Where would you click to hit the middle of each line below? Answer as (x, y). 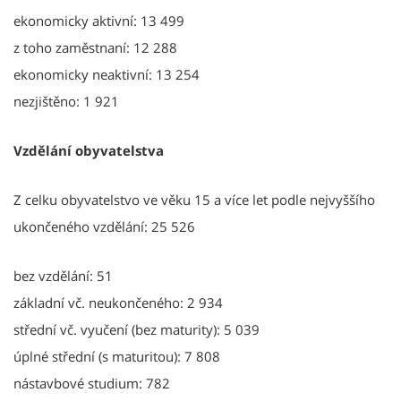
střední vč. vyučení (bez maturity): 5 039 (137, 329)
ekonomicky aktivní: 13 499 (99, 20)
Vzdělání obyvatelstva (89, 150)
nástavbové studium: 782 (92, 383)
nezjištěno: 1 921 (66, 101)
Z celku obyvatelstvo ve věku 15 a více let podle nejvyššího (194, 199)
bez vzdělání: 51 (63, 275)
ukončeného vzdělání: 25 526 (104, 226)
